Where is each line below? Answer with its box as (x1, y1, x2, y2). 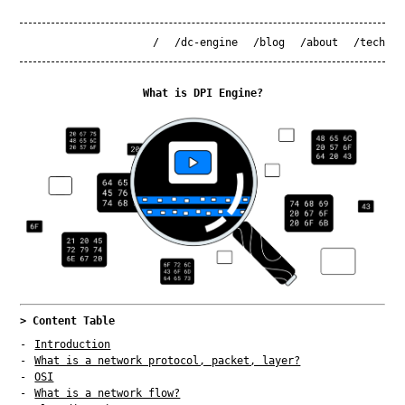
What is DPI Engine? (142, 87, 263, 99)
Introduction (34, 337, 111, 351)
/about (299, 36, 338, 49)
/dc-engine (174, 36, 238, 49)
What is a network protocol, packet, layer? (34, 353, 301, 367)
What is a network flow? (34, 386, 181, 400)
